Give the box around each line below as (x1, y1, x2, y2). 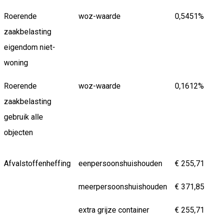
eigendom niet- (4, 43, 55, 52)
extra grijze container (78, 205, 149, 215)
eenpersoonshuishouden (78, 159, 162, 169)
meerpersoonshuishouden (78, 182, 167, 192)
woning (4, 58, 28, 68)
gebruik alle (4, 112, 43, 122)
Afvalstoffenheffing (4, 159, 71, 169)
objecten (4, 128, 33, 138)
